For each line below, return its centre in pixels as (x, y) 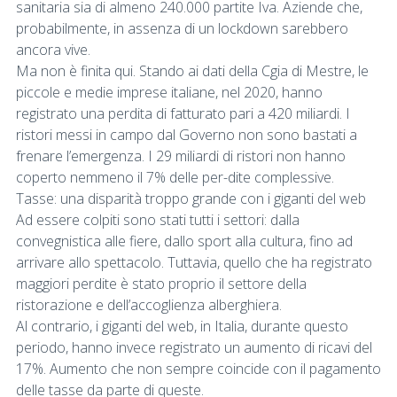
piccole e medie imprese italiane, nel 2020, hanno (169, 92)
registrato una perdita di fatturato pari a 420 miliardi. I (183, 113)
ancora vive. (53, 49)
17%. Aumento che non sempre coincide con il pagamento (198, 368)
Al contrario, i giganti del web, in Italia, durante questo (182, 326)
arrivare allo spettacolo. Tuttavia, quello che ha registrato (194, 262)
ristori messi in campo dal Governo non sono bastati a (187, 134)
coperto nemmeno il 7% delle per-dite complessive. (175, 177)
